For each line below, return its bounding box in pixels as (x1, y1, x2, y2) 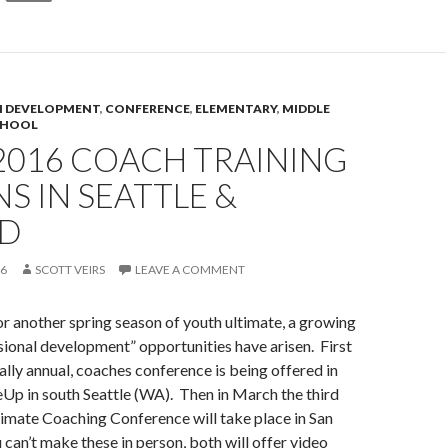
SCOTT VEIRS (35, 262, 105, 277)
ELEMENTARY (195, 101, 277, 116)
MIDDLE (282, 101, 330, 116)
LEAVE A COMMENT (135, 262, 245, 277)
